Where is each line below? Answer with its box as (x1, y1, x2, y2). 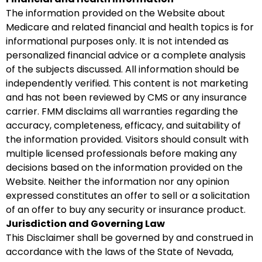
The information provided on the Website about (6, 6, 225, 20)
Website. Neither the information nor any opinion (6, 175, 229, 188)
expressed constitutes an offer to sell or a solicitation (6, 189, 250, 202)
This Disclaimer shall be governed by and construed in (6, 231, 253, 244)
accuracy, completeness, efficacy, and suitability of (6, 119, 241, 132)
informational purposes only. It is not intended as (6, 35, 229, 48)
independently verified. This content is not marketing (6, 77, 248, 90)
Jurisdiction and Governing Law (6, 217, 165, 230)
